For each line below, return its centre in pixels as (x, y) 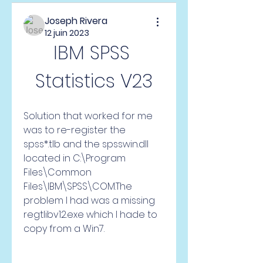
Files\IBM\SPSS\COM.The (78, 186)
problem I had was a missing (89, 200)
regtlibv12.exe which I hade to (90, 215)
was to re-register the (75, 130)
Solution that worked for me (88, 116)
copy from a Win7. (64, 229)
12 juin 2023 (67, 33)
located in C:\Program (75, 158)
